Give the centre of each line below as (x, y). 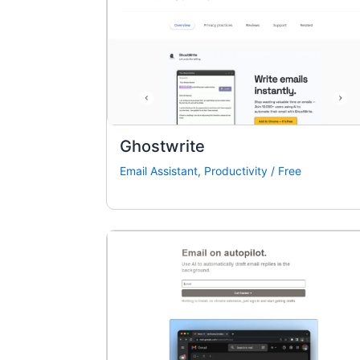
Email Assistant (159, 171)
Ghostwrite (162, 147)
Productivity (236, 171)
